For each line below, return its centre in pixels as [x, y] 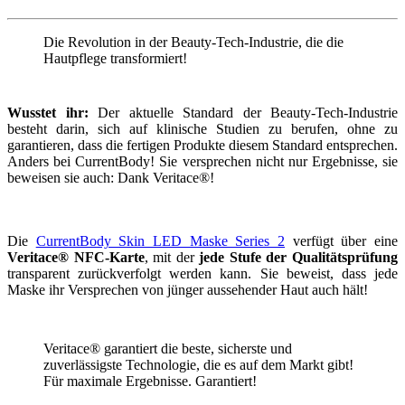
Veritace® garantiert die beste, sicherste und [168, 349]
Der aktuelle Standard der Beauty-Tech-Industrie [243, 113]
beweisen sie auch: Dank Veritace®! [111, 178]
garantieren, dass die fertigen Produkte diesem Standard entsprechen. [202, 146]
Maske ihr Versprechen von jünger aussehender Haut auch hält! [188, 290]
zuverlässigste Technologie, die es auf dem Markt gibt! [198, 365]
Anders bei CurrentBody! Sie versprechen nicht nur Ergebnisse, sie [202, 162]
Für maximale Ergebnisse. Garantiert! [150, 381]
